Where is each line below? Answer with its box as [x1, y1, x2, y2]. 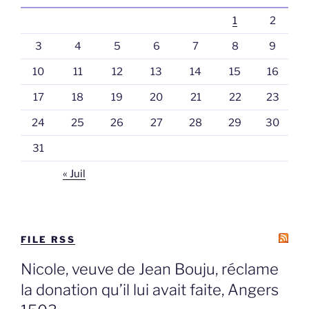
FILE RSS [21, 233, 75, 245]
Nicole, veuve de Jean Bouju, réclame [21, 260, 279, 279]
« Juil [63, 168, 86, 181]
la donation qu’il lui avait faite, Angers [21, 281, 279, 299]
